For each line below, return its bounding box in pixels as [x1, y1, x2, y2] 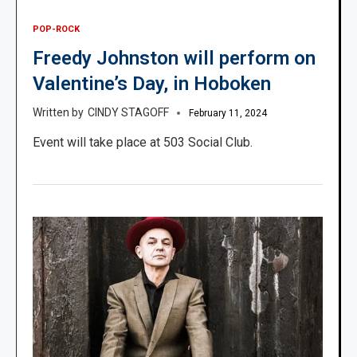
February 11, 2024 [189, 108, 267, 120]
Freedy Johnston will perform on [33, 47, 316, 70]
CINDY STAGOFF [88, 106, 169, 120]
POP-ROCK [33, 24, 80, 35]
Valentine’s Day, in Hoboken [33, 73, 271, 96]
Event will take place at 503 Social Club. [33, 135, 253, 151]
